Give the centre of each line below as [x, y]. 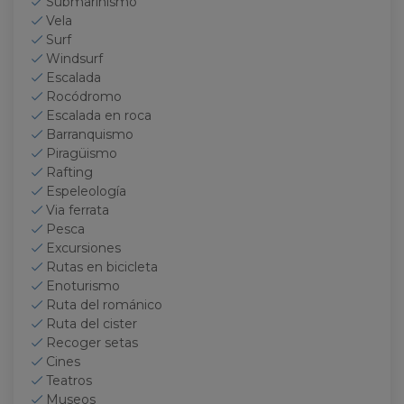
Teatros [69, 381]
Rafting [69, 172]
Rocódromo [84, 96]
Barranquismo [90, 134]
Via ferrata [78, 210]
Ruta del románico [104, 305]
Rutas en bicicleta [102, 267]
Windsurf [74, 59]
